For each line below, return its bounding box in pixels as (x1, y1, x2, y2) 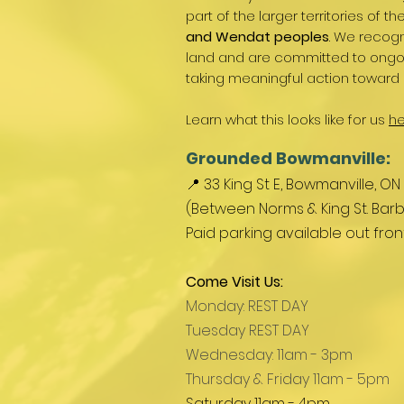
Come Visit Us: (186, 271, 283, 292)
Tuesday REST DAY (186, 319, 309, 341)
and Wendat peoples (186, 26, 329, 46)
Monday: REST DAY (186, 295, 308, 317)
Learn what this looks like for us (186, 109, 389, 129)
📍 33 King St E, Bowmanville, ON (186, 173, 400, 195)
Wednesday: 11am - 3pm (186, 344, 353, 365)
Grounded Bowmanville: (186, 146, 394, 170)
